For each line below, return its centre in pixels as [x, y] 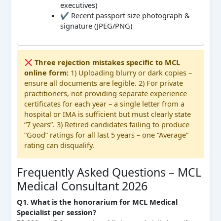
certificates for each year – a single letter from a [105, 104]
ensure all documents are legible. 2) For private [104, 83]
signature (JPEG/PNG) [96, 26]
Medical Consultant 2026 [82, 186]
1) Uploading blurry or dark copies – [130, 73]
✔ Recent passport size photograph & [125, 16]
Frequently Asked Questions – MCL [109, 172]
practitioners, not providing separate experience [106, 93]
